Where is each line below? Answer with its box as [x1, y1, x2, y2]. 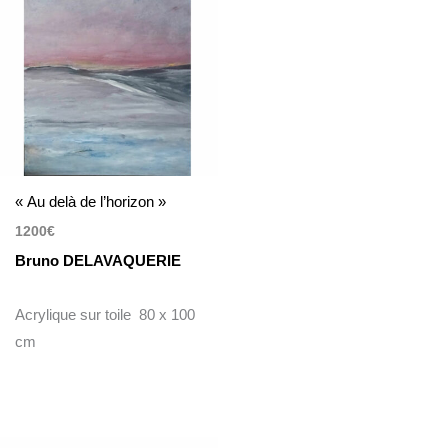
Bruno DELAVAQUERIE [15, 251, 182, 269]
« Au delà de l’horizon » [15, 193, 167, 211]
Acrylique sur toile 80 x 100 [15, 305, 196, 323]
